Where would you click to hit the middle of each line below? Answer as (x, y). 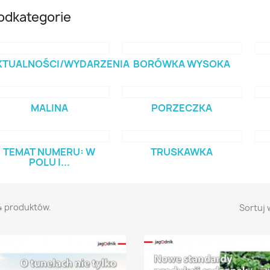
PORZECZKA (182, 108)
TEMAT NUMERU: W (49, 152)
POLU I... (49, 162)
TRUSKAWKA (182, 152)
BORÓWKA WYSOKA (182, 64)
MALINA (49, 108)
